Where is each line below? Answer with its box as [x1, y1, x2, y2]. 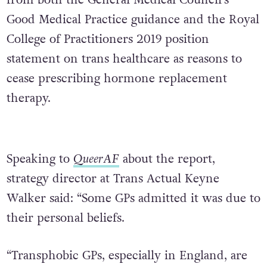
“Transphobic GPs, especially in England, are [6, 247, 247, 265]
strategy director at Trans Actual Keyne [6, 170, 219, 187]
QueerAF [73, 150, 119, 167]
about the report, [119, 150, 215, 167]
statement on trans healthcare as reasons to [6, 51, 242, 68]
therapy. [6, 90, 51, 107]
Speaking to [6, 150, 73, 167]
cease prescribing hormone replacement [6, 70, 227, 88]
